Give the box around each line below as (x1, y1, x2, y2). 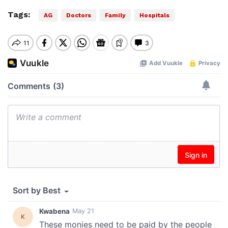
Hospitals (139, 12, 169, 19)
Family (105, 12, 126, 19)
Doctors (66, 12, 91, 19)
